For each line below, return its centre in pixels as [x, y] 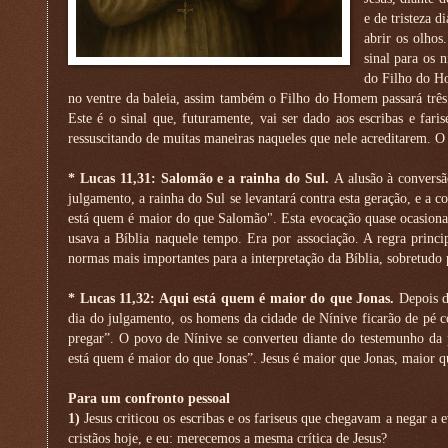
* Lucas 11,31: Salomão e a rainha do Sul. [201, 178]
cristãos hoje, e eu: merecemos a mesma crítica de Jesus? [227, 438]
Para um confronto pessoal [149, 398]
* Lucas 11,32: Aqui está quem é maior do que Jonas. [233, 298]
